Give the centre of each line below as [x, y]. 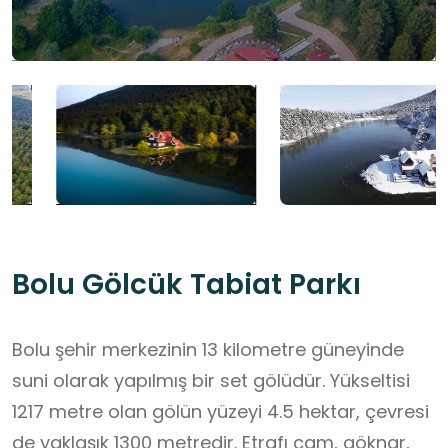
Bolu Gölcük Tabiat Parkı [186, 285]
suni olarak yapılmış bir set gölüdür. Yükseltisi [211, 381]
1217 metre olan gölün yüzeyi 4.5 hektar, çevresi [220, 412]
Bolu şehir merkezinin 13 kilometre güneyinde [208, 350]
